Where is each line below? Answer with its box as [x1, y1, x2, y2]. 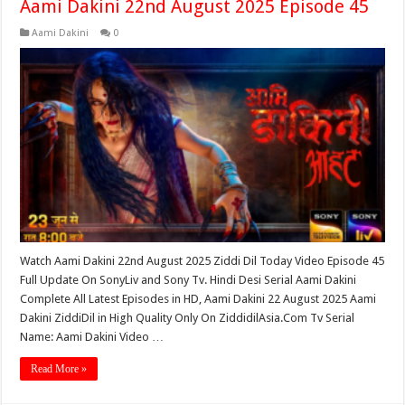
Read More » [31, 362, 88, 375]
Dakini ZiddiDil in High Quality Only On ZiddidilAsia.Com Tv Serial [20, 310, 355, 325]
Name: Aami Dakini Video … [20, 329, 165, 344]
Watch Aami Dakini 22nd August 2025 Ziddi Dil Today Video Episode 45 [20, 253, 385, 268]
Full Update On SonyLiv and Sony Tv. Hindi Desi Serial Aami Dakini [20, 272, 357, 287]
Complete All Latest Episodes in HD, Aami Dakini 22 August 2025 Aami [20, 291, 377, 306]
